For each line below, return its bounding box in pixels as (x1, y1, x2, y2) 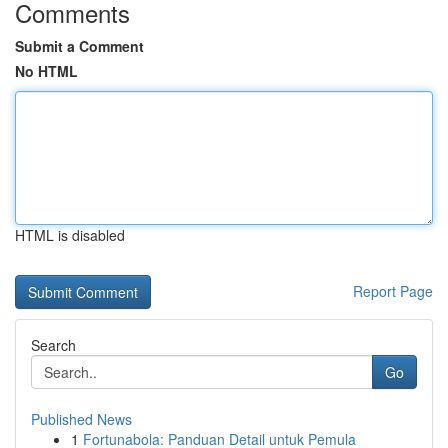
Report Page (353, 281, 433, 301)
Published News (31, 409, 132, 429)
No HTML (15, 61, 78, 81)
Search (31, 335, 76, 355)
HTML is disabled (15, 225, 125, 245)
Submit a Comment (15, 36, 144, 56)
